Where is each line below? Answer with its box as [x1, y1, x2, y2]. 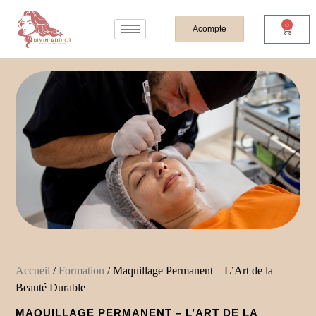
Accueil [16, 265, 51, 277]
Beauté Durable [16, 281, 86, 294]
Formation [59, 265, 105, 277]
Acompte [192, 24, 226, 34]
